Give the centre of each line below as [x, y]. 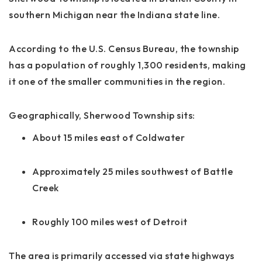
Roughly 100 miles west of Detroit [110, 222]
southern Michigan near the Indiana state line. [114, 15]
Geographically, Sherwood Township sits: [102, 116]
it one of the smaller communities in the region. [117, 82]
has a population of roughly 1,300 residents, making [127, 65]
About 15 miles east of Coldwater [108, 138]
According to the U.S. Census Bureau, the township [124, 49]
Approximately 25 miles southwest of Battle [132, 172]
